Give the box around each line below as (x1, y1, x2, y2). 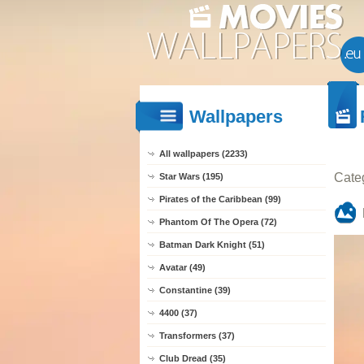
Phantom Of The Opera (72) (159, 217, 277, 227)
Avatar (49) (159, 262, 206, 272)
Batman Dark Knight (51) (159, 240, 265, 249)
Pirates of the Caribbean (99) (159, 194, 281, 204)
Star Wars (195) (159, 171, 223, 181)
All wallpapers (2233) (159, 149, 248, 158)
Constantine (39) (159, 285, 231, 295)
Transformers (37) (159, 331, 235, 340)
